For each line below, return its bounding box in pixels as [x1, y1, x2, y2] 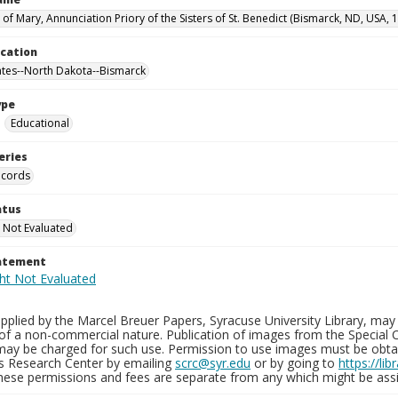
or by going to [251, 354, 338, 371]
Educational [11, 115, 69, 131]
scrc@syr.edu [175, 354, 251, 371]
